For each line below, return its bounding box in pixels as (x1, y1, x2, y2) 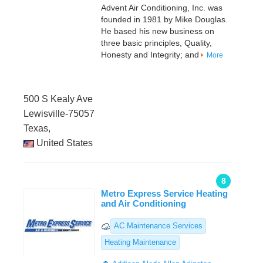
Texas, (23, 123, 50, 134)
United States (34, 138, 93, 149)
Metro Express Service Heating (101, 188, 228, 199)
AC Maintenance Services (114, 221, 203, 231)
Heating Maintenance (104, 238, 176, 247)
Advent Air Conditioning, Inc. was (101, 3, 222, 13)
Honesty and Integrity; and (101, 50, 199, 60)
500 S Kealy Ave (23, 94, 93, 104)
